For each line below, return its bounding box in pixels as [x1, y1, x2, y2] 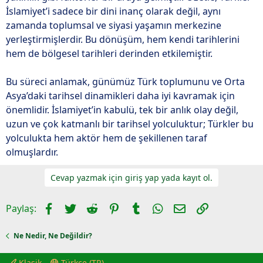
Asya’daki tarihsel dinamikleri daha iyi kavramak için [6, 89, 235, 102]
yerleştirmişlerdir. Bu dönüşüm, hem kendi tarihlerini [6, 33, 240, 46]
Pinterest [119, 201, 160, 214]
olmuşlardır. [6, 146, 58, 159]
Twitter [75, 201, 107, 214]
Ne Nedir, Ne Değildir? [14, 231, 93, 241]
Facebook [53, 201, 97, 214]
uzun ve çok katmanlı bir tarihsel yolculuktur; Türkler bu [6, 117, 254, 130]
